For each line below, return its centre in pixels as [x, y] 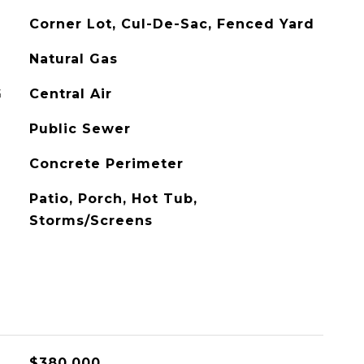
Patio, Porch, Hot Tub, [113, 199]
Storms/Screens [91, 221]
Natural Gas [73, 59]
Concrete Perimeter [106, 164]
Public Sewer [80, 129]
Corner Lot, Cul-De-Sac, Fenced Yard [171, 24]
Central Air [70, 94]
